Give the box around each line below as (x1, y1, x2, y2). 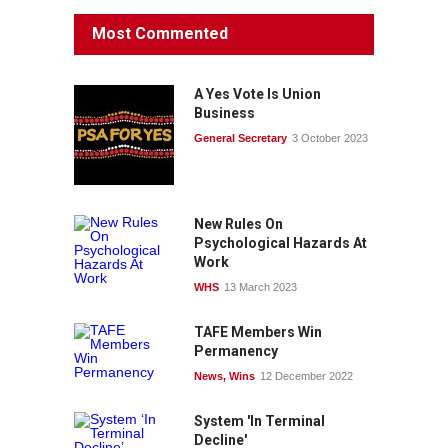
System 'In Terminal (194, 413, 325, 429)
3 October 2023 (292, 132, 368, 144)
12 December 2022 (260, 370, 353, 382)
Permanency (194, 343, 278, 359)
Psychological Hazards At (194, 235, 367, 251)
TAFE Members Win (194, 324, 322, 340)
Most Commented (92, 24, 228, 43)
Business (194, 105, 255, 121)
